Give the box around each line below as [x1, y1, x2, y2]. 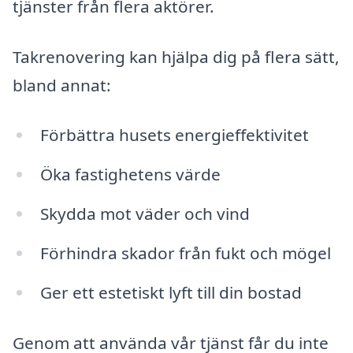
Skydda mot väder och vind [39, 203, 250, 225]
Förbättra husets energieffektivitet [39, 124, 309, 147]
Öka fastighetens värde [39, 163, 221, 186]
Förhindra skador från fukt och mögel [39, 242, 331, 265]
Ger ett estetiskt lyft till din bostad [39, 281, 302, 303]
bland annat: [13, 73, 111, 96]
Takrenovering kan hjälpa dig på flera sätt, [13, 45, 340, 68]
